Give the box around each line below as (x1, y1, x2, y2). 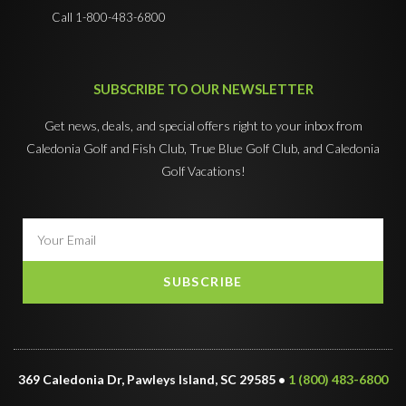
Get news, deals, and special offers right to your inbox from (43, 117, 362, 133)
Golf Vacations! (160, 162, 246, 179)
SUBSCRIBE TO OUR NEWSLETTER (92, 80, 314, 97)
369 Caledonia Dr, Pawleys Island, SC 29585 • (18, 371, 288, 387)
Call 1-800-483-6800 (51, 9, 166, 24)
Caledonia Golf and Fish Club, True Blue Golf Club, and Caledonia (26, 140, 380, 156)
